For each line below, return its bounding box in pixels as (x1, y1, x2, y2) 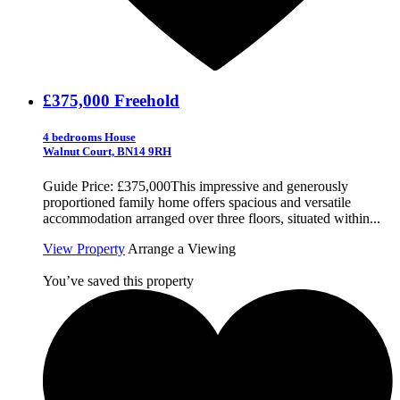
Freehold (114, 91, 179, 111)
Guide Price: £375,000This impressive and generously (43, 179, 348, 195)
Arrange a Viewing (128, 241, 236, 257)
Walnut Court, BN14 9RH (43, 145, 171, 159)
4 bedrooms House (43, 130, 136, 145)
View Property (43, 241, 125, 257)
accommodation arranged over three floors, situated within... (43, 211, 380, 227)
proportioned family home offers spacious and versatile (43, 195, 351, 211)
